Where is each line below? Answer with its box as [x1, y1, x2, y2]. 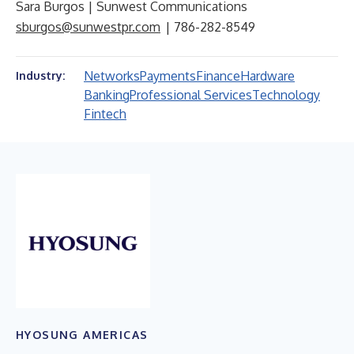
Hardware [240, 68, 295, 84]
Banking [84, 87, 130, 103]
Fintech [84, 106, 126, 122]
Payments [140, 68, 196, 84]
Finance [196, 68, 240, 84]
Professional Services [130, 87, 252, 103]
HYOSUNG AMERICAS [16, 327, 149, 341]
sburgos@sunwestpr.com [16, 19, 160, 35]
